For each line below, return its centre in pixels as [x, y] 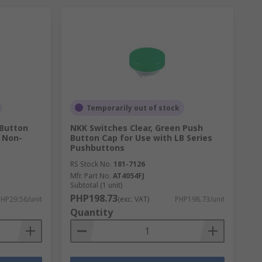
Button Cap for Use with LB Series [141, 137]
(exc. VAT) [133, 199]
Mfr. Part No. [90, 175]
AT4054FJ [128, 175]
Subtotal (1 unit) [96, 185]
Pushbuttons [97, 147]
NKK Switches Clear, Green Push [136, 127]
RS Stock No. [91, 164]
